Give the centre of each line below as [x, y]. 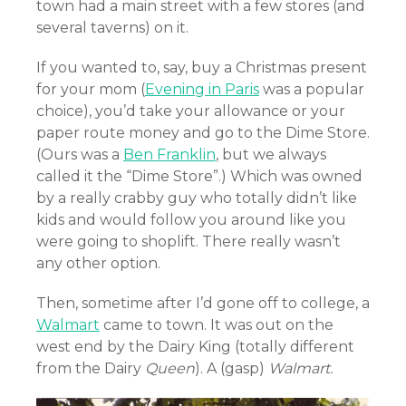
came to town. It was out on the [217, 324]
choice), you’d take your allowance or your [191, 111]
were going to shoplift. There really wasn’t [188, 241]
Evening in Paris [202, 89]
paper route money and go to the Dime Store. [203, 132]
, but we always [271, 154]
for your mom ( [91, 89]
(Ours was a [80, 154]
